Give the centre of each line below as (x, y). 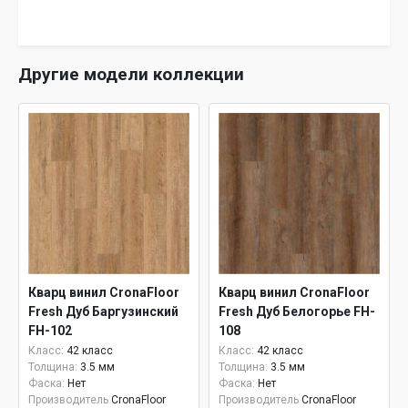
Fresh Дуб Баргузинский (103, 311)
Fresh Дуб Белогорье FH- (297, 311)
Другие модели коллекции (131, 74)
